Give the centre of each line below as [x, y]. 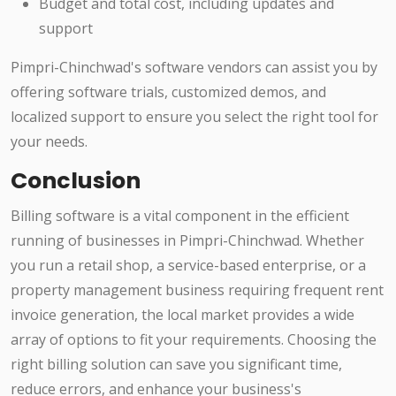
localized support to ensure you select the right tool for [194, 117]
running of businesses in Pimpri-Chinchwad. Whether [187, 241]
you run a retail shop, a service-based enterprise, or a [188, 266]
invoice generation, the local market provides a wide [183, 315]
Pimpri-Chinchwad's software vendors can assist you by [194, 68]
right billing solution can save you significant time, [176, 365]
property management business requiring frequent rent [197, 290]
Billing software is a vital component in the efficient [180, 216]
